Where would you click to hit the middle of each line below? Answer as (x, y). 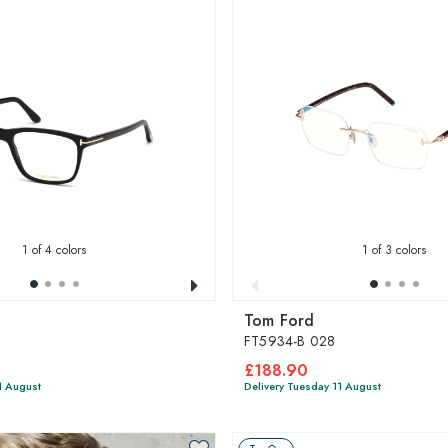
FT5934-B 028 (290, 341)
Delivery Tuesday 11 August (312, 386)
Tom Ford (279, 320)
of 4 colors (57, 250)
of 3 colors (397, 250)
